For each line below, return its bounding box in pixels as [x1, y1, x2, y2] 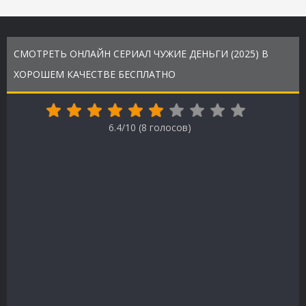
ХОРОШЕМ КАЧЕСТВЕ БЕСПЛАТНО [14, 68, 176, 81]
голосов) [146, 121, 191, 135]
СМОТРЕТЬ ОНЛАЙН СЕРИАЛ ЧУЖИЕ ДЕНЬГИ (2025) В [14, 47, 268, 61]
